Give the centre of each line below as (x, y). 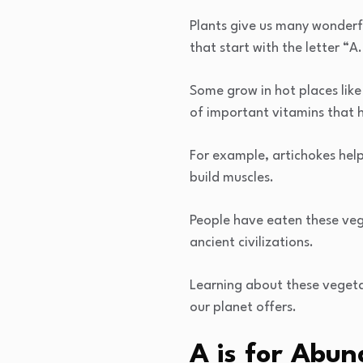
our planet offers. (243, 308)
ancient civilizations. (252, 243)
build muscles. (232, 178)
